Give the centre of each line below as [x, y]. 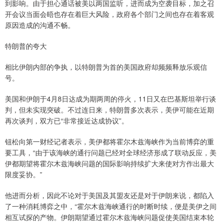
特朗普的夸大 [26, 46]
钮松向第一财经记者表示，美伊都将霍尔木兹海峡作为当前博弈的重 [110, 142]
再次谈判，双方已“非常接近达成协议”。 [67, 121]
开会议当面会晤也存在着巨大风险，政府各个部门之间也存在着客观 [110, 14]
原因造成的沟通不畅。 [40, 25]
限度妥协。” [24, 174]
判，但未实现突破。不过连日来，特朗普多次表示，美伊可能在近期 [110, 110]
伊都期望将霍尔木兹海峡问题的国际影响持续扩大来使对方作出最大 [110, 164]
